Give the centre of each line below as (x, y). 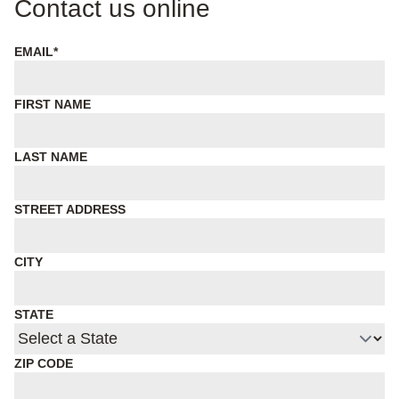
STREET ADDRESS (70, 209)
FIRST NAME (53, 104)
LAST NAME (51, 157)
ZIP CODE (44, 363)
